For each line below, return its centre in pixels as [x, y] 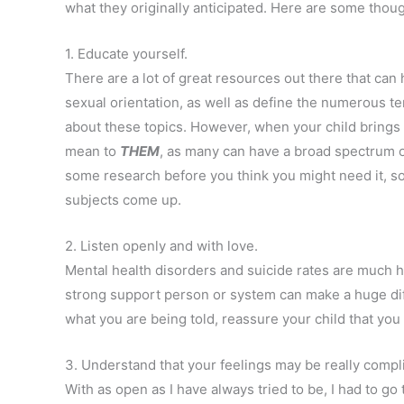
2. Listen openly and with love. [163, 246]
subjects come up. [123, 200]
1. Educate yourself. [126, 54]
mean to [92, 151]
